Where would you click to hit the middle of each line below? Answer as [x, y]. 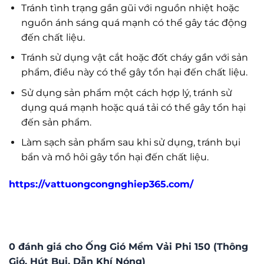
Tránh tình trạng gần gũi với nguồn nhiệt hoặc [130, 8]
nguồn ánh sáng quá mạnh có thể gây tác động [134, 22]
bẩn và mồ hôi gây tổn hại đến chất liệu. [115, 157]
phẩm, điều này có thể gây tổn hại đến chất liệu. [134, 72]
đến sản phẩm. [56, 122]
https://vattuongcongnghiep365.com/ [101, 184]
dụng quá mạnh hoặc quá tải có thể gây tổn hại [133, 107]
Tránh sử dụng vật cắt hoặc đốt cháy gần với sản [134, 58]
